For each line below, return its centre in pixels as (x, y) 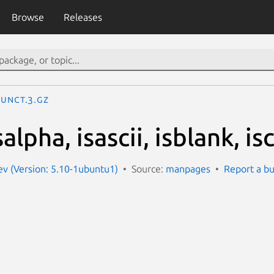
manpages (188, 168)
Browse (28, 17)
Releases (83, 17)
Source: (149, 168)
